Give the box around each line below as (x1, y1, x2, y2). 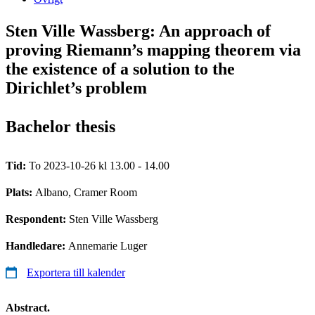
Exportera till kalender (27, 266, 125, 278)
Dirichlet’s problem (6, 78, 147, 97)
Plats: (6, 186, 35, 198)
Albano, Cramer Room (35, 186, 137, 198)
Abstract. (6, 301, 50, 314)
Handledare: (6, 239, 68, 252)
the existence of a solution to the (6, 59, 235, 78)
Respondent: (6, 212, 69, 225)
